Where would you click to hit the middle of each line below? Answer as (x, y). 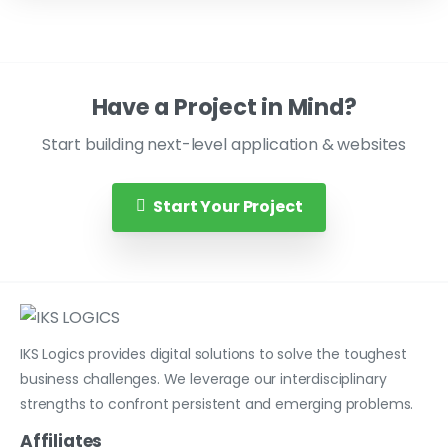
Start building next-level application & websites (224, 144)
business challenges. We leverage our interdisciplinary (203, 378)
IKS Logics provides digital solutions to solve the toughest (213, 353)
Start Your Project (228, 206)
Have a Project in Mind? (224, 106)
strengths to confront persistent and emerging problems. (217, 403)
